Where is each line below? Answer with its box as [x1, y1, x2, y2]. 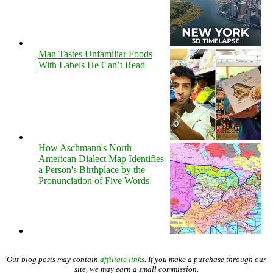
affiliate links [100, 254, 144, 264]
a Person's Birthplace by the [38, 164, 145, 175]
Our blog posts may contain [7, 254, 100, 264]
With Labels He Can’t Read [38, 59, 145, 70]
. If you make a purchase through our [144, 254, 266, 264]
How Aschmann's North [38, 142, 132, 153]
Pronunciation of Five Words [38, 175, 149, 186]
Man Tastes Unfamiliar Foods [38, 48, 152, 59]
